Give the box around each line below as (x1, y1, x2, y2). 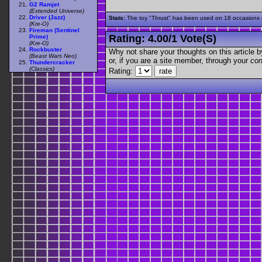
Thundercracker (29, 58, 75, 65)
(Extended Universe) (29, 7, 84, 14)
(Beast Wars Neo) (29, 52, 77, 59)
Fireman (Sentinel (29, 26, 80, 33)
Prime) (29, 33, 48, 40)
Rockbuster (29, 46, 62, 53)
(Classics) (29, 65, 54, 72)
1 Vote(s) (171, 32, 216, 44)
